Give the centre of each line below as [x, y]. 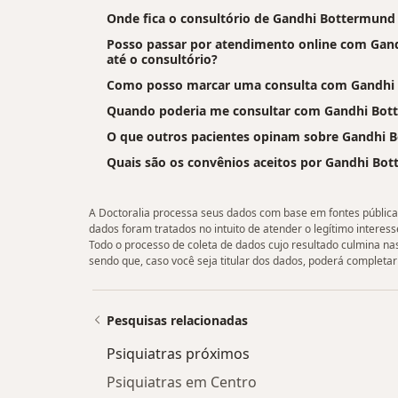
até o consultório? [162, 59]
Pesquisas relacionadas [177, 321]
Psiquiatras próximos [178, 354]
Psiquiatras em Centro [182, 382]
